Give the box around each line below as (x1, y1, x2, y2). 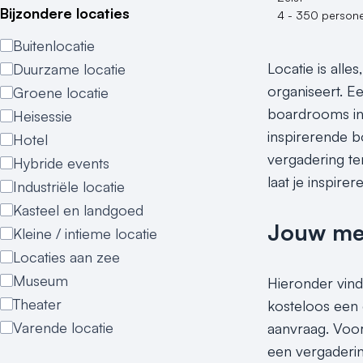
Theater (13, 295, 62, 313)
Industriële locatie (13, 177, 125, 195)
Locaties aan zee (13, 248, 120, 266)
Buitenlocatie (13, 36, 95, 54)
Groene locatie (13, 83, 109, 101)
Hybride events (13, 154, 109, 172)
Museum (13, 271, 68, 289)
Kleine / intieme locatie (13, 224, 157, 242)
